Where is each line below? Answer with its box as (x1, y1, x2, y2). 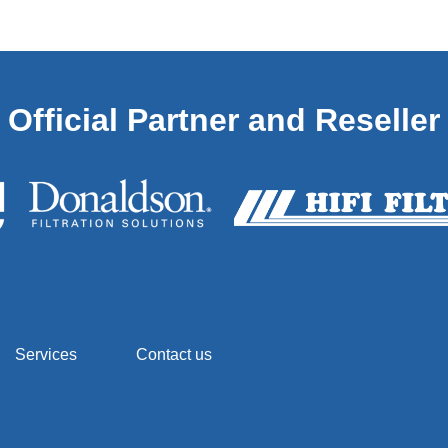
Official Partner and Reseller (8, 102, 440, 139)
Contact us (135, 346, 212, 364)
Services (15, 346, 78, 364)
